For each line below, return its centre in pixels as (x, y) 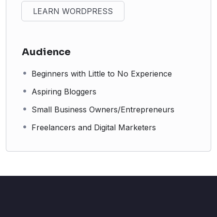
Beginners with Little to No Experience (102, 73)
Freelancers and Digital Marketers (94, 127)
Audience (46, 52)
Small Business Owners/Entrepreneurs (103, 109)
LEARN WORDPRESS (73, 11)
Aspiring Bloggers (64, 91)
